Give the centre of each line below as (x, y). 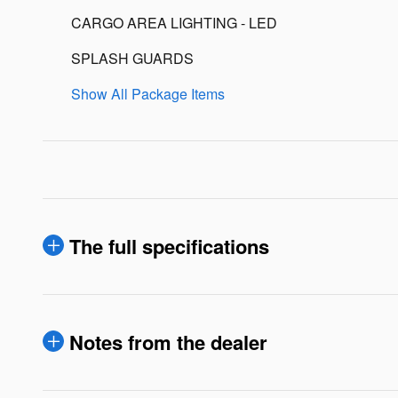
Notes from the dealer (168, 342)
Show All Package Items (148, 94)
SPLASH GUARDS (132, 59)
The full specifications (169, 247)
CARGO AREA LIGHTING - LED (174, 23)
